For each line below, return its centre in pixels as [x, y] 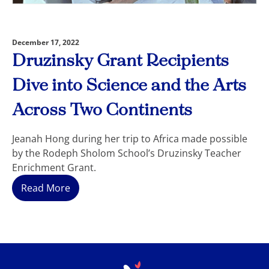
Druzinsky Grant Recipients [120, 61]
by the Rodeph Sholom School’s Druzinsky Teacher [127, 153]
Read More [46, 188]
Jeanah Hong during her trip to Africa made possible [130, 138]
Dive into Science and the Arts [129, 86]
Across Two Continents [102, 110]
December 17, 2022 [46, 42]
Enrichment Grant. [54, 167]
